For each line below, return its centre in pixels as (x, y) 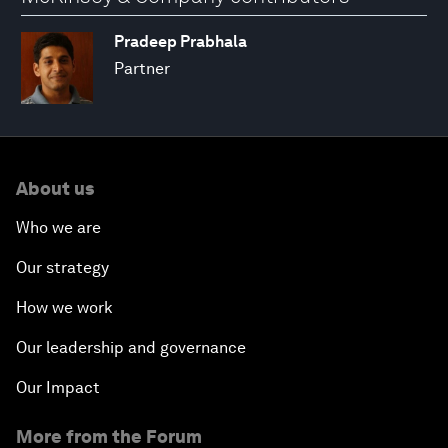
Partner (142, 68)
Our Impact (58, 387)
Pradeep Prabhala (180, 41)
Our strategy (62, 267)
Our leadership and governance (131, 347)
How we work (64, 307)
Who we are (58, 227)
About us (55, 188)
